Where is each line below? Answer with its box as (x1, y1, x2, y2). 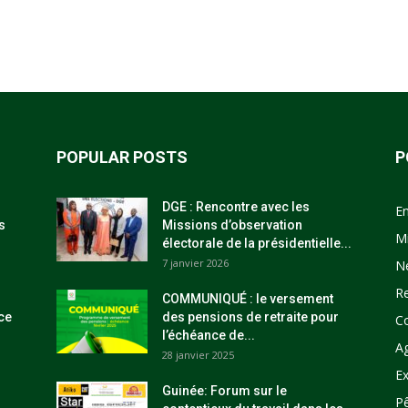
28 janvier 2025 (162, 348, 234, 362)
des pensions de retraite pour (162, 310, 339, 324)
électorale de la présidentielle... (162, 236, 352, 250)
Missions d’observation (162, 218, 302, 232)
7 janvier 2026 (162, 256, 229, 270)
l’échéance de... (162, 328, 255, 342)
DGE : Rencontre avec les (162, 199, 310, 214)
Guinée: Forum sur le (162, 383, 287, 398)
